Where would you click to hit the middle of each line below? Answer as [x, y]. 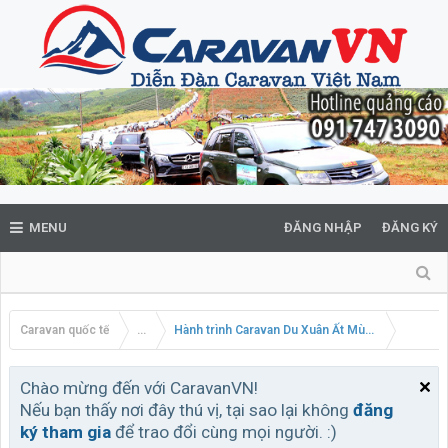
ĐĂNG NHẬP [323, 227]
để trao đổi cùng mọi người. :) [224, 431]
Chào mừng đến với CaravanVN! [139, 387]
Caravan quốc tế [64, 329]
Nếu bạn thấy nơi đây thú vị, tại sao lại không [186, 409]
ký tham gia [65, 431]
